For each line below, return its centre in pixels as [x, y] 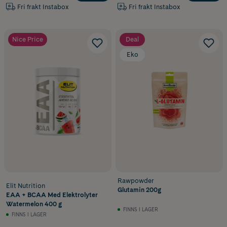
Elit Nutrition [26, 185]
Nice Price [28, 40]
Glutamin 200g [139, 190]
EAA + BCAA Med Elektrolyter [52, 195]
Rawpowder [136, 180]
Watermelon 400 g [34, 204]
